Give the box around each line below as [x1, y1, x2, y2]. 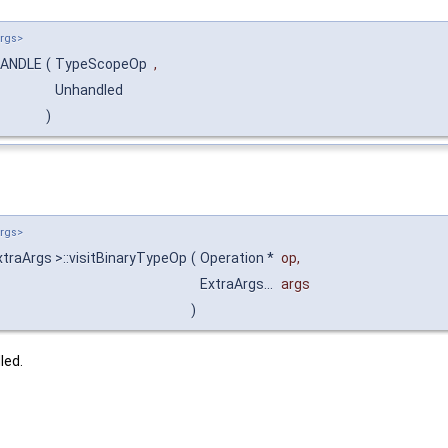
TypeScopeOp [55, 56, 150, 73]
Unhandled [55, 82, 126, 99]
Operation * [200, 249, 277, 266]
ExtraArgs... [200, 275, 276, 292]
